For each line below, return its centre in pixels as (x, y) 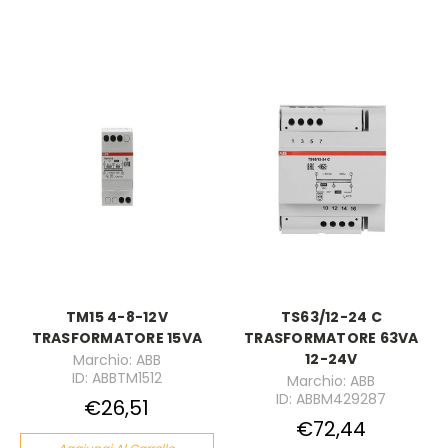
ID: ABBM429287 (331, 399)
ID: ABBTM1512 (116, 378)
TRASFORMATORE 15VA (116, 338)
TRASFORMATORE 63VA (331, 338)
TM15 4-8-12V (116, 317)
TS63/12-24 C (331, 317)
